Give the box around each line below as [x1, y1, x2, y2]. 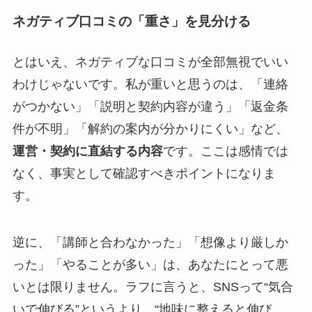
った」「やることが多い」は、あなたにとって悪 [12, 258, 288, 272]
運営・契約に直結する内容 [12, 143, 163, 158]
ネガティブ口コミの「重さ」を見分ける [12, 14, 251, 29]
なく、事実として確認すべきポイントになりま [12, 166, 276, 180]
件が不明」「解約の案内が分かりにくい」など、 [12, 121, 288, 136]
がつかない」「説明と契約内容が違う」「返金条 [12, 99, 288, 114]
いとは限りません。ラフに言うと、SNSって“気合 [12, 280, 293, 295]
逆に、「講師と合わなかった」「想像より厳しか [12, 235, 288, 250]
